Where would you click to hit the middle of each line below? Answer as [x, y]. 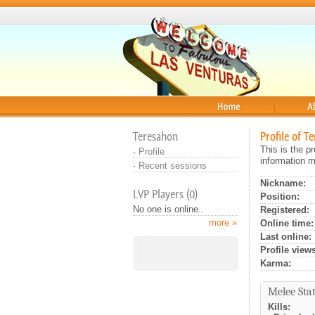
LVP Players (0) [165, 194]
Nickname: [283, 183]
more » [223, 223]
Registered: [285, 210]
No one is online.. [168, 209]
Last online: [286, 237]
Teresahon [155, 136]
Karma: [276, 263]
